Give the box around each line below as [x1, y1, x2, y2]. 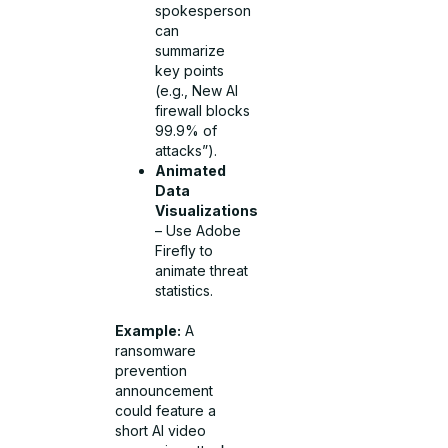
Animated [155, 162, 227, 180]
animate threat [155, 262, 249, 280]
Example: [115, 322, 182, 340]
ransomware [115, 342, 197, 360]
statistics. [155, 282, 214, 300]
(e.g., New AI [155, 82, 239, 100]
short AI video [115, 422, 207, 440]
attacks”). [155, 142, 218, 160]
